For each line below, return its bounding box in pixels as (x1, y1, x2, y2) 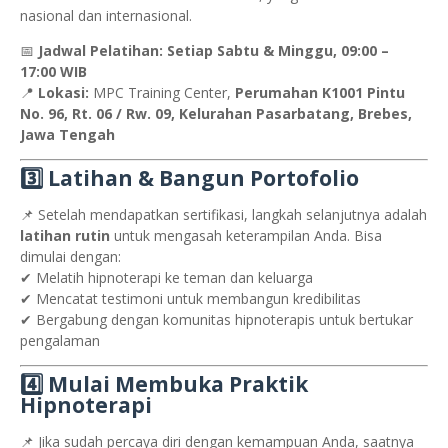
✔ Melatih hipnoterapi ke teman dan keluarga (20, 268, 313, 288)
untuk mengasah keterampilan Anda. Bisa (110, 226, 382, 246)
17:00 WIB (20, 62, 87, 82)
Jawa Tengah (20, 125, 115, 145)
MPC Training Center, (89, 83, 235, 103)
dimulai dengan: (20, 247, 121, 267)
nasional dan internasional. (20, 6, 192, 26)
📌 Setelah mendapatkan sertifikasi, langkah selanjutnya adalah (20, 205, 427, 225)
